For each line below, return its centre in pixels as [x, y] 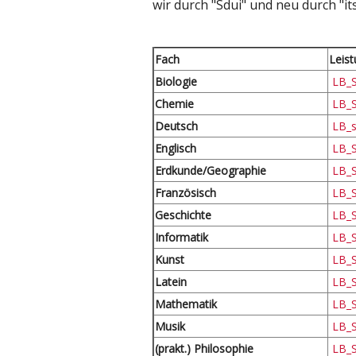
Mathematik [186, 304]
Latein [171, 282]
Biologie [176, 81]
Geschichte [183, 215]
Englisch [176, 148]
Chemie [174, 104]
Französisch [186, 193]
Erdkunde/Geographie [211, 170]
